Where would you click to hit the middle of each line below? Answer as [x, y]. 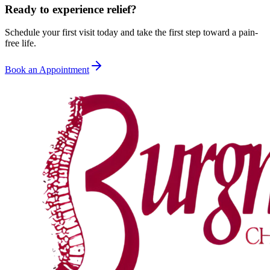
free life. [20, 43]
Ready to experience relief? [71, 9]
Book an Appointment [47, 70]
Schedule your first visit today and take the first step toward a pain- [131, 33]
